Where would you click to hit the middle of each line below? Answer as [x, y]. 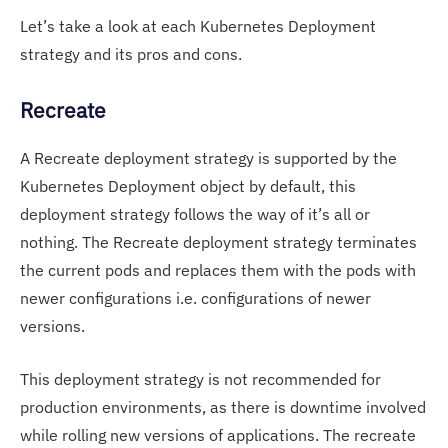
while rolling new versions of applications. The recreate [218, 434]
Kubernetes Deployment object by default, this [188, 185]
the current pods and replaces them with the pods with [218, 269]
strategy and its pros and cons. [131, 53]
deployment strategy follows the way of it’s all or [195, 213]
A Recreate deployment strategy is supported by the [208, 157]
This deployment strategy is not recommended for [200, 378]
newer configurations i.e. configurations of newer [195, 297]
